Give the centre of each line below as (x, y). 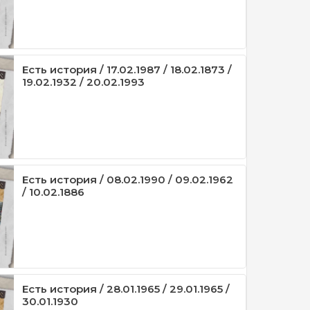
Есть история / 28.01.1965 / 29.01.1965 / (126, 289)
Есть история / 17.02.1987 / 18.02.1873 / (127, 70)
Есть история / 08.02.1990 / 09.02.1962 (128, 179)
